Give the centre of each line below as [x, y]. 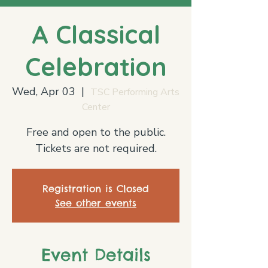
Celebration [96, 67]
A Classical [96, 34]
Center [96, 107]
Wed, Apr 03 [44, 92]
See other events [96, 203]
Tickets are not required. [96, 148]
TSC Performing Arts [135, 92]
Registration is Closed [96, 188]
